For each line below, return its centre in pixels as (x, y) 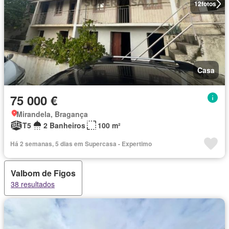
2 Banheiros (64, 125)
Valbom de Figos (43, 173)
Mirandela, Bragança (52, 114)
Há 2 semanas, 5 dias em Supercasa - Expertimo (81, 144)
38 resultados (33, 184)
